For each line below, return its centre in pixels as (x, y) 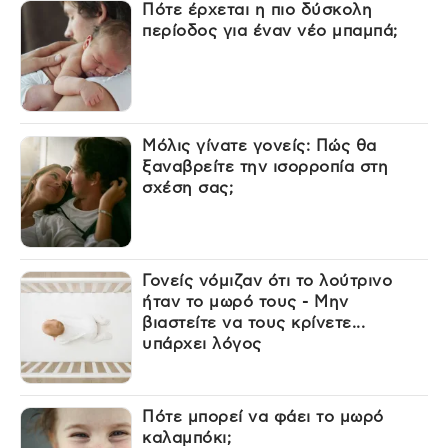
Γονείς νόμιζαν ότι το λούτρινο (267, 281)
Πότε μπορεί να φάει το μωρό (263, 417)
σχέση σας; (188, 187)
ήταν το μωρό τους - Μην (245, 302)
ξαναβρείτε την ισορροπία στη (265, 166)
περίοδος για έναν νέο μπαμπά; (270, 30)
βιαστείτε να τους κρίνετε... (254, 323)
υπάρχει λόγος (202, 344)
